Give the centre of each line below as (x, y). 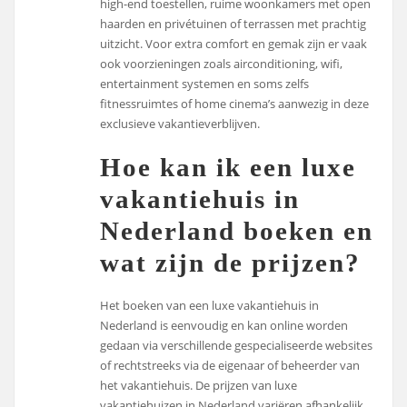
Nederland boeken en (237, 231)
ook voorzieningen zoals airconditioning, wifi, (222, 63)
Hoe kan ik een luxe (228, 168)
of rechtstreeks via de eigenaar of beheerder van (230, 366)
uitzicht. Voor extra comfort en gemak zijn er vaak (234, 43)
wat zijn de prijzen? (231, 263)
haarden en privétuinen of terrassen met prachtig (233, 23)
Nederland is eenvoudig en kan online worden (224, 326)
